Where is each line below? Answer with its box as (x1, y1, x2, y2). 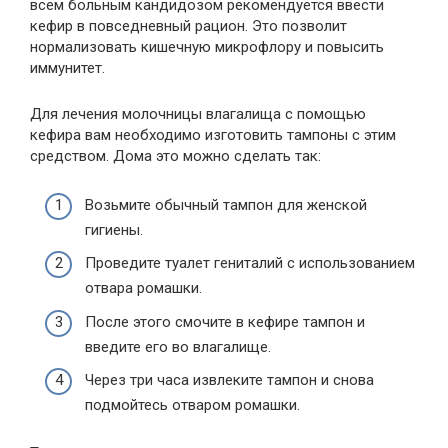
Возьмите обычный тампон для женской (85, 195, 367, 214)
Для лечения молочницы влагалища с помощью (30, 105, 366, 124)
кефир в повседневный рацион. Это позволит (30, 17, 347, 36)
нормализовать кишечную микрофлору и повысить (30, 38, 384, 57)
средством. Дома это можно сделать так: (30, 147, 321, 166)
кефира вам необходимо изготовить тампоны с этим (30, 126, 396, 145)
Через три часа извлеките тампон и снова (85, 371, 374, 390)
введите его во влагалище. (85, 337, 271, 356)
